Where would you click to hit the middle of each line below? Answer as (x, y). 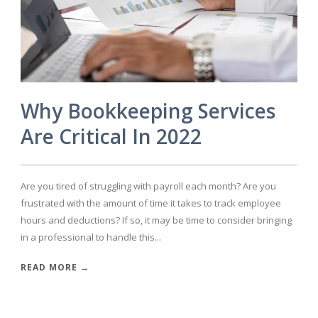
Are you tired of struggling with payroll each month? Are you (148, 186)
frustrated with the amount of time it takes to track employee (151, 203)
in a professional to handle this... (91, 237)
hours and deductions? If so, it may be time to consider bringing (156, 220)
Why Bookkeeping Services (148, 110)
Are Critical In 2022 (111, 136)
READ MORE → (55, 267)
